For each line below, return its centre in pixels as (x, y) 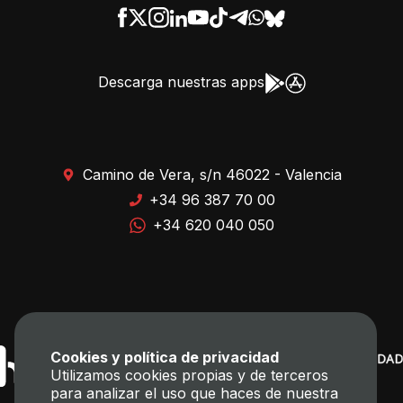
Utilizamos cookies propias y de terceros (189, 375)
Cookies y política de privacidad (165, 357)
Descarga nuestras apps (181, 82)
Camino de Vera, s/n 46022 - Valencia (212, 175)
